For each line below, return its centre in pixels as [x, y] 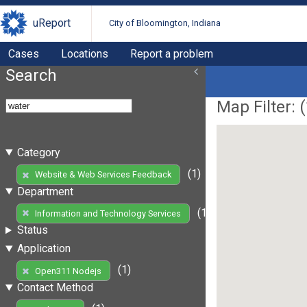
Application [44, 249]
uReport [52, 23]
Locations [85, 53]
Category [38, 152]
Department [45, 191]
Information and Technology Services [108, 213]
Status [32, 230]
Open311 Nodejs [68, 271]
